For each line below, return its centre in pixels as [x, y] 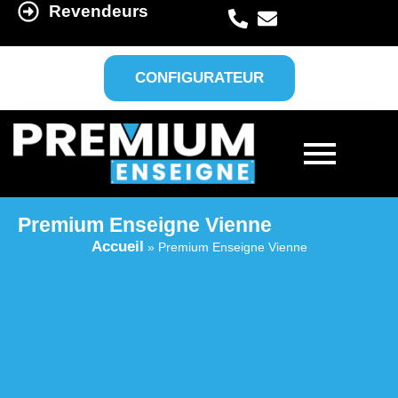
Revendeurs [99, 11]
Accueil [117, 246]
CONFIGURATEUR [199, 78]
